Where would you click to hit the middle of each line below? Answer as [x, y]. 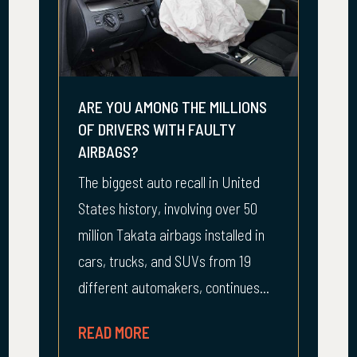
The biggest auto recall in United [169, 182]
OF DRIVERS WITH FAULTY [157, 129]
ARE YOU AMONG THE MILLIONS [173, 107]
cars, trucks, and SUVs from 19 [165, 261]
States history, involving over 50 [168, 208]
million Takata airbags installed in [171, 235]
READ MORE [114, 332]
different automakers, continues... [174, 287]
